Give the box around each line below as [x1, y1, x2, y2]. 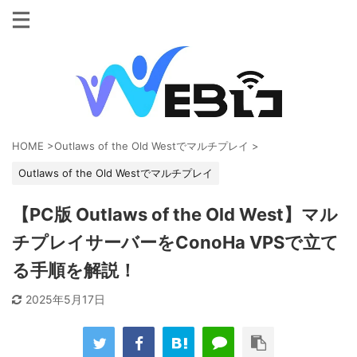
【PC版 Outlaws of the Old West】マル [12, 204, 338, 225]
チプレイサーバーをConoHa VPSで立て [12, 232, 339, 253]
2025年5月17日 [25, 292, 105, 306]
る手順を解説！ [12, 260, 136, 280]
